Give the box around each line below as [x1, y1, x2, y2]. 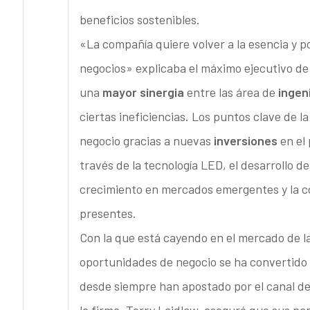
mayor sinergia [102, 84, 184, 100]
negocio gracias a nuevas [79, 133, 214, 149]
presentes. [79, 206, 136, 221]
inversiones [213, 133, 277, 149]
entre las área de [183, 84, 278, 100]
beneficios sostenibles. [79, 12, 200, 28]
